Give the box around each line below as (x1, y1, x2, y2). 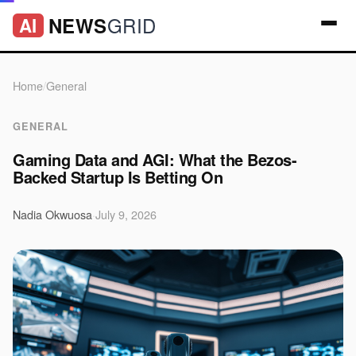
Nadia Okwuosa (13, 206, 92, 222)
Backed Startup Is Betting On (13, 165, 222, 188)
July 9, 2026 (95, 206, 157, 222)
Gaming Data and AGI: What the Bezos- (13, 148, 296, 171)
